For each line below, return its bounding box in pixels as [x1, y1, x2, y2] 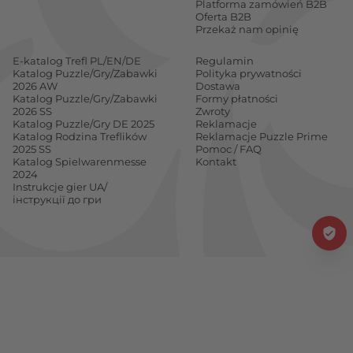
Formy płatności [195, 92, 278, 105]
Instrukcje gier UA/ [13, 180, 107, 193]
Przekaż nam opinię [195, 23, 299, 35]
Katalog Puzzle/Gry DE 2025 [13, 117, 154, 130]
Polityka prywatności [195, 67, 302, 80]
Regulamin [195, 54, 254, 67]
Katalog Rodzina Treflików [13, 130, 147, 143]
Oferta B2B [195, 10, 251, 23]
